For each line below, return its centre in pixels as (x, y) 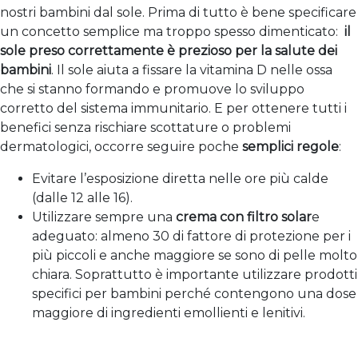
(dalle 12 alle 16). (82, 198)
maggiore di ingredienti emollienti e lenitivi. (169, 313)
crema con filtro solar (244, 217)
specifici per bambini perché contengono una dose (194, 294)
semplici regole (290, 147)
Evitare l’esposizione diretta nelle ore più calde (180, 179)
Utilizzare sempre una (104, 217)
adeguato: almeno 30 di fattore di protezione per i (191, 236)
